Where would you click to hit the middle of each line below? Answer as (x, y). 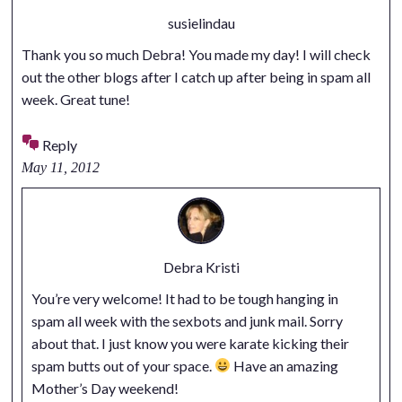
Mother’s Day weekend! (105, 388)
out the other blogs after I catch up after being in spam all (196, 77)
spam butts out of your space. (122, 365)
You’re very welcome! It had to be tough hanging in (184, 298)
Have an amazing (284, 365)
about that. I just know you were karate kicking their (190, 343)
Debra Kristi (201, 267)
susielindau (201, 23)
